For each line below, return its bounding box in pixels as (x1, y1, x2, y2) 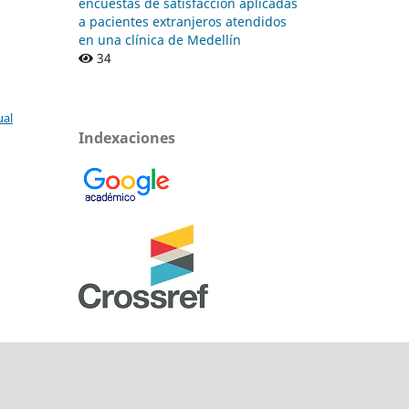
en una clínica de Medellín (79, 30, 241, 48)
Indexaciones (79, 127, 175, 148)
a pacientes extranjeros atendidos (79, 12, 287, 30)
